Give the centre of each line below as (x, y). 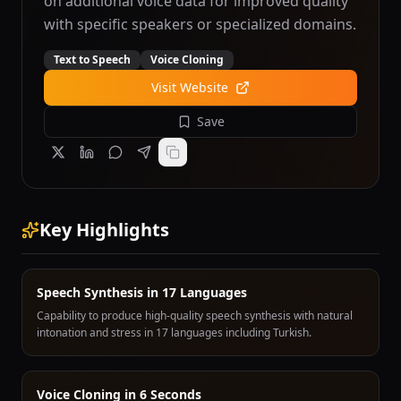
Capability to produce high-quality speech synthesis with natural (195, 316)
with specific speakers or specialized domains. (200, 24)
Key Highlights (104, 230)
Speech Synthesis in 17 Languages (142, 292)
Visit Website (190, 87)
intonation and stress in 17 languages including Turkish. (174, 333)
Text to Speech (92, 60)
